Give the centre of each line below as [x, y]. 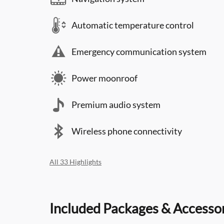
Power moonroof [104, 78]
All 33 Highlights [75, 162]
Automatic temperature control [133, 25]
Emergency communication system [139, 51]
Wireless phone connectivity [127, 131]
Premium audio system [116, 104]
